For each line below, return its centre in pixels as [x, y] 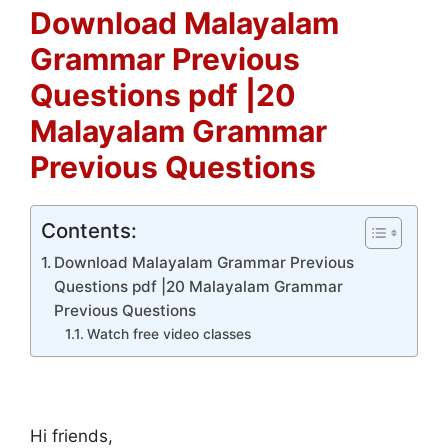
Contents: [89, 230]
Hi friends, [71, 436]
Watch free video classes [168, 333]
